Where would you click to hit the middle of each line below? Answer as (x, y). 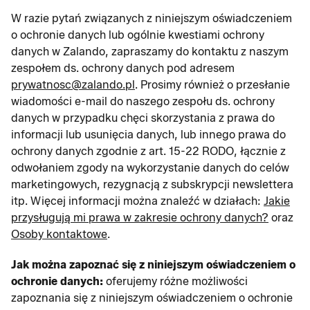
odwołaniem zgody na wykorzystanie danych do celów (150, 168)
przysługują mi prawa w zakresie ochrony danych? (140, 218)
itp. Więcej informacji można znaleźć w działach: (137, 201)
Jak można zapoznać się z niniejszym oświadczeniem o (153, 265)
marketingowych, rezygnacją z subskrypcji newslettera (152, 184)
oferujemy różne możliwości (175, 281)
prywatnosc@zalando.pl (73, 85)
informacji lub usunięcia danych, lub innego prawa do (148, 135)
